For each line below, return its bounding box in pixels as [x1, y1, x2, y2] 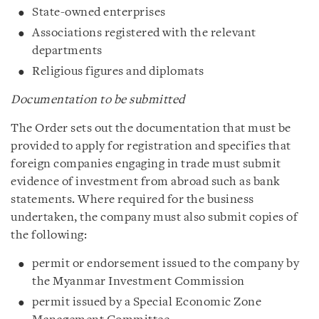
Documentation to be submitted [11, 93, 185, 106]
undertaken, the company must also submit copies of [11, 211, 298, 224]
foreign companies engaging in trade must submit [11, 157, 281, 170]
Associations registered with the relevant [32, 26, 256, 39]
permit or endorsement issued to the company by [32, 257, 299, 270]
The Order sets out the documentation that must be [11, 122, 291, 135]
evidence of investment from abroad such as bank [11, 175, 281, 188]
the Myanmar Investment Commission [32, 275, 245, 288]
